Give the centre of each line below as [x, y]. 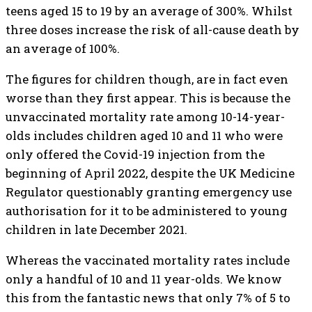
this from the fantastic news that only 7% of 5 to [148, 298]
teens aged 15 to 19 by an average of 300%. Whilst [149, 11]
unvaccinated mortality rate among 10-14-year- [145, 117]
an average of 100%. [63, 48]
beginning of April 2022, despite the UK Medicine [150, 173]
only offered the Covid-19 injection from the [135, 154]
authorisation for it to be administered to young [147, 211]
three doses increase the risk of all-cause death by [153, 30]
